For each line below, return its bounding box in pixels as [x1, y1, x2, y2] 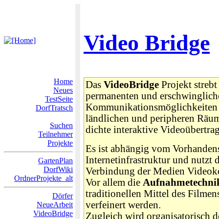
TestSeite [45, 95, 73, 103]
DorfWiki [44, 165, 73, 174]
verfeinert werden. [86, 199, 161, 210]
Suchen [50, 121, 73, 130]
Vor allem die [86, 177, 143, 188]
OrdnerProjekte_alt [14, 174, 73, 182]
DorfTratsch [36, 104, 73, 112]
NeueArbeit [37, 200, 73, 209]
